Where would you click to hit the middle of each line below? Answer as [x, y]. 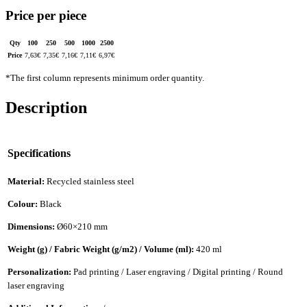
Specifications [39, 153]
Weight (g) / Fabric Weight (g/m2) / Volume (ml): [102, 249]
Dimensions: [32, 226]
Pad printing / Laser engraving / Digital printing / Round [178, 271]
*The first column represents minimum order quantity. [105, 78]
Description [46, 108]
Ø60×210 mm [82, 226]
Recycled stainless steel [90, 181]
